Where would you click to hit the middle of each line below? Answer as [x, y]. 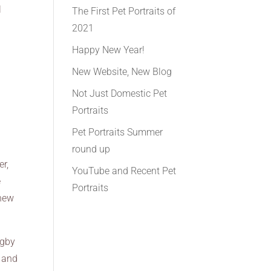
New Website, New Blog [122, 72]
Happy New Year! [109, 50]
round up [91, 149]
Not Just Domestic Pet [120, 93]
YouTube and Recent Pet [124, 171]
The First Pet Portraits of [124, 11]
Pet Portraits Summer [118, 132]
